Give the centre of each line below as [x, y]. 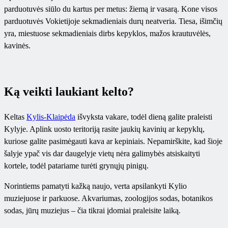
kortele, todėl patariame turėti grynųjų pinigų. [76, 165]
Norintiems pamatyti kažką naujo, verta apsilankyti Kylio [95, 186]
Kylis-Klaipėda [51, 117]
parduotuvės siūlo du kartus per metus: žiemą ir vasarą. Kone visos [111, 9]
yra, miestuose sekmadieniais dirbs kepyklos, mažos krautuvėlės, [107, 34]
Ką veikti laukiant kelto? [69, 91]
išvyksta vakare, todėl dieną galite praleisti [144, 117]
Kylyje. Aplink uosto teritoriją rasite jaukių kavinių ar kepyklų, [104, 129]
